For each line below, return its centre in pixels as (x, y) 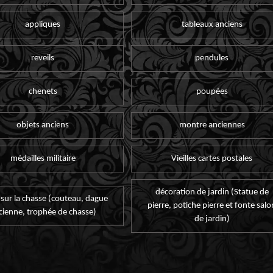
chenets (43, 91)
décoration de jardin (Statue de (212, 193)
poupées (212, 91)
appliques (43, 24)
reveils (43, 58)
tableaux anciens (212, 24)
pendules (212, 58)
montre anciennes (212, 126)
